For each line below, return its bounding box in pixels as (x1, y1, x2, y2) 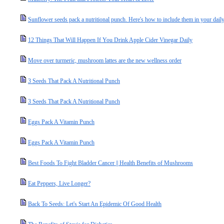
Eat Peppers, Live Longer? (28, 180, 90, 187)
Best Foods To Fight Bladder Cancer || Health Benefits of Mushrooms (28, 159, 193, 166)
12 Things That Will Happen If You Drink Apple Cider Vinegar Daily (28, 36, 192, 43)
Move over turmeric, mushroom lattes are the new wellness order (28, 57, 181, 64)
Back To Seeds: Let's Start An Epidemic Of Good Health (28, 200, 161, 207)
